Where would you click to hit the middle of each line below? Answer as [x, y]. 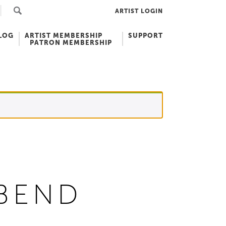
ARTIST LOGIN [139, 11]
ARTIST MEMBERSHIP [64, 36]
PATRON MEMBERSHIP [71, 43]
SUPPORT [146, 36]
